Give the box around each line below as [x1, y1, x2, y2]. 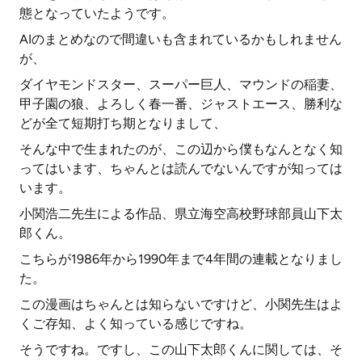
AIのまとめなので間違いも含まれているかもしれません [19, 32, 342, 47]
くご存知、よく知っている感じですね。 [19, 316, 252, 331]
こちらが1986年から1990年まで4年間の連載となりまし [19, 251, 343, 267]
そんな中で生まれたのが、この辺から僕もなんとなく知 [19, 141, 343, 157]
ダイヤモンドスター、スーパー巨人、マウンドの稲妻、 [19, 77, 343, 92]
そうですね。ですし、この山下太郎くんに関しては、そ [19, 342, 343, 357]
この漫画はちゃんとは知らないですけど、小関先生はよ [19, 297, 343, 312]
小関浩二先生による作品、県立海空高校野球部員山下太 [19, 206, 343, 221]
